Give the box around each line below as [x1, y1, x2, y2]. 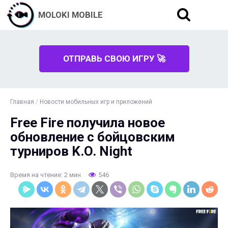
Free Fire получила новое [10, 115, 165, 130]
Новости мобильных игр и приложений [40, 98, 152, 105]
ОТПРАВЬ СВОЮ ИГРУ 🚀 [63, 53, 165, 64]
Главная [10, 98, 34, 105]
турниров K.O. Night [10, 144, 132, 159]
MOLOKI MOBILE [38, 10, 103, 20]
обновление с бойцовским [10, 129, 175, 145]
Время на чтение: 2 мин [10, 171, 81, 179]
